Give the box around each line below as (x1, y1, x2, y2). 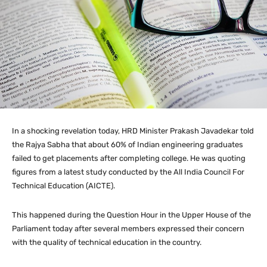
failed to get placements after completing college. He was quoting (12, 154, 246, 163)
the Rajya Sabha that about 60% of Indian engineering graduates (12, 140, 243, 150)
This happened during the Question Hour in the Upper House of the (12, 210, 251, 220)
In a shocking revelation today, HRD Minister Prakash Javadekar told (12, 126, 254, 136)
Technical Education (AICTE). (12, 181, 115, 191)
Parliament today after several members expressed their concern (12, 224, 244, 234)
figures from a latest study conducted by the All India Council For (12, 167, 244, 177)
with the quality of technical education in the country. (12, 238, 201, 247)
